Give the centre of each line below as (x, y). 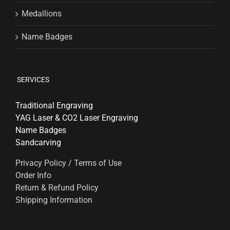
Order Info (33, 176)
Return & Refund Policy (57, 188)
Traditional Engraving (54, 106)
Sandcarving (38, 143)
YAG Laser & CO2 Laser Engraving (77, 118)
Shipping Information (54, 200)
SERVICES (32, 80)
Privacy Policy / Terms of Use (69, 163)
